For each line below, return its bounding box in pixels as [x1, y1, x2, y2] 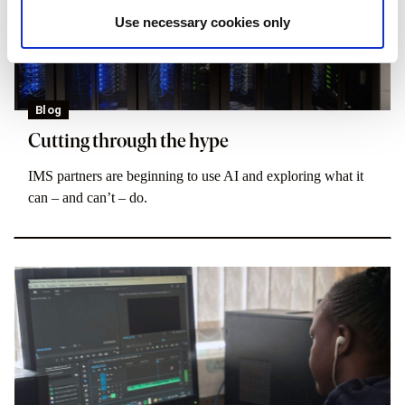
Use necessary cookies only [115, 14, 290, 30]
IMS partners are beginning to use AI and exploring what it [28, 168, 363, 184]
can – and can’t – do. [28, 190, 147, 206]
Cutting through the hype [28, 128, 229, 154]
